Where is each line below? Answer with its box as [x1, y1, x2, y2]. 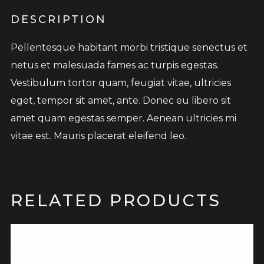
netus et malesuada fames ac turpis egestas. [10, 60, 219, 71]
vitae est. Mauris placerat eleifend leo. [10, 130, 186, 142]
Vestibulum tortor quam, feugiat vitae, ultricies [10, 77, 231, 89]
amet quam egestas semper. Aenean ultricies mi [10, 113, 236, 124]
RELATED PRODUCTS [10, 190, 221, 211]
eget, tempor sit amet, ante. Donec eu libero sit [10, 95, 231, 107]
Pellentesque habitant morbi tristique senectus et [10, 42, 247, 54]
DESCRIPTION [10, 13, 107, 27]
